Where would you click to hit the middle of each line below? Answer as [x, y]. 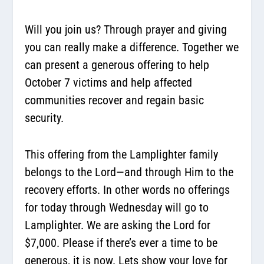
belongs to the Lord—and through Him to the [129, 172]
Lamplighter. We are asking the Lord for [118, 225]
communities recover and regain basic [115, 100]
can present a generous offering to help [117, 65]
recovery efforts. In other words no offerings [128, 189]
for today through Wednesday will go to [117, 207]
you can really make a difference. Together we [132, 47]
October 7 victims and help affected [109, 82]
